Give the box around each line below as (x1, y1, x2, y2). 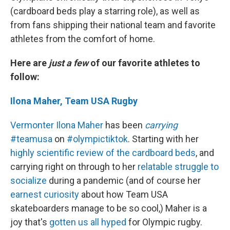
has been (103, 119, 145, 130)
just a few (49, 57, 88, 68)
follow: (10, 71, 40, 82)
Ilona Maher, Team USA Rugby (10, 95, 138, 106)
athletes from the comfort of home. (10, 33, 155, 44)
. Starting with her (128, 133, 199, 144)
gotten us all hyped (49, 216, 126, 227)
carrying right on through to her (10, 161, 138, 172)
